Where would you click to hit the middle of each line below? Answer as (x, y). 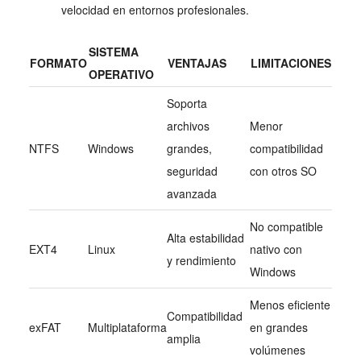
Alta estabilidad (205, 237)
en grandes (278, 327)
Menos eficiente (290, 304)
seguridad (192, 170)
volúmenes (277, 349)
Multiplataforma (127, 327)
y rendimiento (201, 260)
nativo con (276, 249)
